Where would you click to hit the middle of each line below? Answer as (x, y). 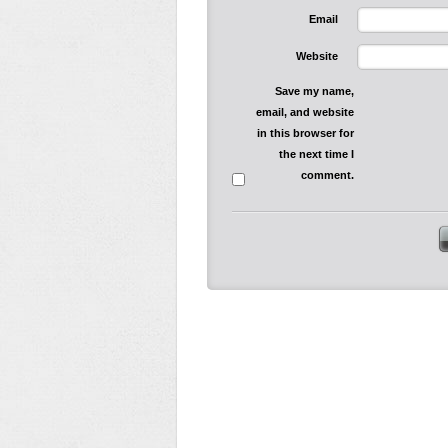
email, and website (304, 111)
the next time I (316, 153)
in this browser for (305, 132)
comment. (327, 174)
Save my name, (314, 90)
